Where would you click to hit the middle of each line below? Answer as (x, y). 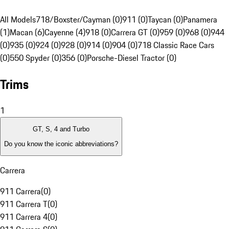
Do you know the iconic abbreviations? (61, 144)
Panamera (200, 20)
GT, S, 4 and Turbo (61, 129)
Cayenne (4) (65, 32)
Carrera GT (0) (135, 32)
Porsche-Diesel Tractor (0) (132, 58)
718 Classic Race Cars (176, 45)
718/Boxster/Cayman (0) (79, 20)
